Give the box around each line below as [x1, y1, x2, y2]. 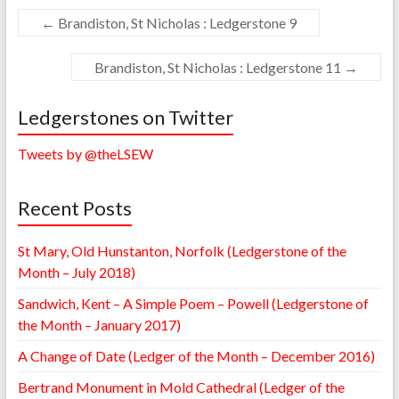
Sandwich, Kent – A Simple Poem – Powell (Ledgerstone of [17, 294, 369, 312]
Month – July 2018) [17, 263, 135, 281]
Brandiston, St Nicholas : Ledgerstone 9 [54, 13, 297, 31]
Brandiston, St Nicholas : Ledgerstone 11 [94, 58, 345, 76]
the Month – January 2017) [17, 315, 181, 333]
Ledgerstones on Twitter [17, 104, 233, 129]
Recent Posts [17, 195, 132, 220]
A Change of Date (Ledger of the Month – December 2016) [17, 346, 375, 364]
